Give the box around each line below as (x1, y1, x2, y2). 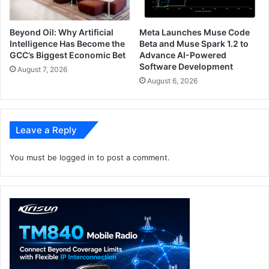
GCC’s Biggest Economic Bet (10, 50, 125, 61)
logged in (59, 153, 94, 163)
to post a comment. (94, 153, 170, 163)
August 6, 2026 (147, 76, 198, 86)
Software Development (139, 61, 233, 72)
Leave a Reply (16, 124, 77, 136)
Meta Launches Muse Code (139, 27, 250, 38)
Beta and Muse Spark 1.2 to (139, 38, 249, 49)
